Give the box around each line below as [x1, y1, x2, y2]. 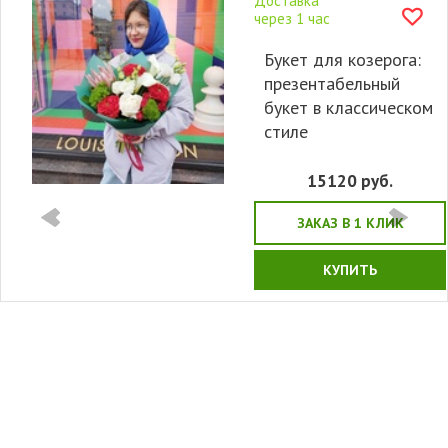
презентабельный [263, 72, 400, 96]
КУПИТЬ [323, 261, 377, 280]
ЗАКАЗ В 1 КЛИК [296, 214, 404, 233]
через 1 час [254, 9, 330, 29]
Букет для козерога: [263, 48, 421, 72]
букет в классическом [263, 96, 433, 120]
